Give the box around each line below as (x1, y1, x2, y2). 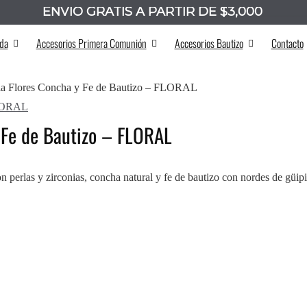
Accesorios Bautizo (174, 35, 243, 51)
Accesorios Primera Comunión (36, 35, 147, 51)
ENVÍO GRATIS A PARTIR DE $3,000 (42, 4, 262, 19)
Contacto (271, 35, 304, 51)
